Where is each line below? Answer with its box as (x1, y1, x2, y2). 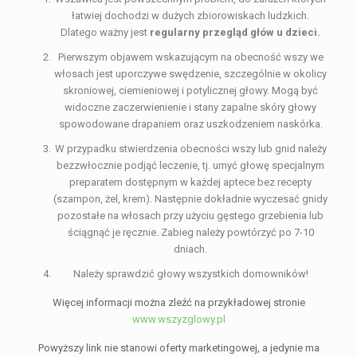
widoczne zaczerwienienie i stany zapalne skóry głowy (65, 101, 316, 114)
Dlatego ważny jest (61, 26, 150, 39)
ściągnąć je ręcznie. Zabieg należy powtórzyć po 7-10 (67, 226, 314, 239)
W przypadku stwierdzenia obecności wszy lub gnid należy (54, 143, 327, 155)
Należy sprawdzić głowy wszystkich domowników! (73, 268, 308, 280)
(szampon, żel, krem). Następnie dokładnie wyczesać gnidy (53, 193, 328, 206)
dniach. (174, 243, 207, 256)
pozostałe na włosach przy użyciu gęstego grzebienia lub (57, 210, 324, 222)
